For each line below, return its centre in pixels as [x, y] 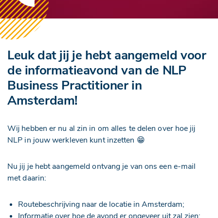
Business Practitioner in [75, 85]
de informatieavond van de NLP [97, 70]
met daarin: [27, 178]
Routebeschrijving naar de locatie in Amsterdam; [101, 204]
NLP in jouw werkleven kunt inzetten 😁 [76, 140]
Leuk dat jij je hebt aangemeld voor [107, 55]
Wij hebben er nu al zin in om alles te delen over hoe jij [101, 128]
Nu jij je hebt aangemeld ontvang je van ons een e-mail [102, 166]
